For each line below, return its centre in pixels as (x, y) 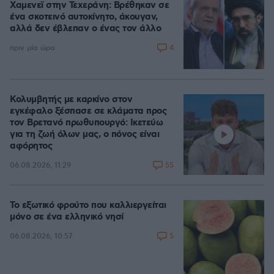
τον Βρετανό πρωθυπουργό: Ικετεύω (86, 123)
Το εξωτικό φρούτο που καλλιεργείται (88, 205)
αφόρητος (31, 146)
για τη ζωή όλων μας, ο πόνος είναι (84, 134)
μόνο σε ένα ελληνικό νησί (67, 217)
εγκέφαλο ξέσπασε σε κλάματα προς (88, 111)
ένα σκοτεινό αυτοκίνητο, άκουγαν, (84, 17)
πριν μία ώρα (32, 48)
